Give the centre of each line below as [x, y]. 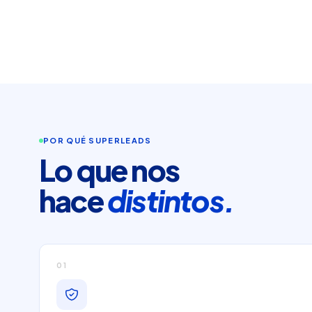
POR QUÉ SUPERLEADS [97, 141]
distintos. [171, 201]
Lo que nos [109, 170]
